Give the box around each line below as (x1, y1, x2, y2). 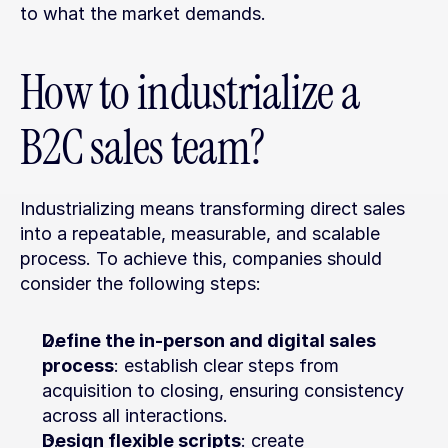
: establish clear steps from (114, 355, 339, 376)
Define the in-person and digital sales (42, 330, 376, 351)
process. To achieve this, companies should (20, 248, 382, 269)
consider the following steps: (20, 273, 261, 294)
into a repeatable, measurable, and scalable (20, 223, 380, 244)
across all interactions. (42, 405, 228, 426)
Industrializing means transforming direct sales (20, 198, 405, 219)
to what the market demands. (20, 3, 266, 24)
